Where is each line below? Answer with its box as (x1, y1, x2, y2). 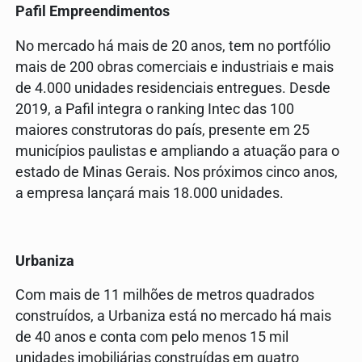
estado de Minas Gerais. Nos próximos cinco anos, (15, 163, 338, 180)
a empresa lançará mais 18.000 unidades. (15, 184, 284, 201)
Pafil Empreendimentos (15, 3, 170, 20)
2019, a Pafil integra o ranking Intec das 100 (15, 100, 294, 117)
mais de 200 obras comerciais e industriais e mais (15, 58, 334, 75)
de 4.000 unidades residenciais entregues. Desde (15, 79, 330, 96)
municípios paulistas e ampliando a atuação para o (15, 142, 339, 159)
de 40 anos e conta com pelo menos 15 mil (15, 329, 288, 346)
